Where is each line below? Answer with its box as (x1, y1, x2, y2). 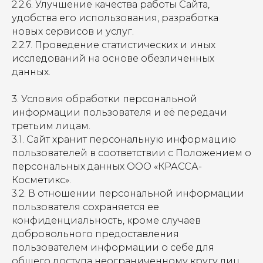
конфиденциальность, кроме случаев (12, 215, 201, 226)
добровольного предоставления (12, 228, 179, 240)
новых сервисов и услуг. (12, 26, 134, 37)
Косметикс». (12, 174, 71, 186)
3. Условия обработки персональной (12, 93, 197, 104)
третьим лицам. (12, 120, 90, 131)
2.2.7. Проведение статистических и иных (12, 39, 215, 50)
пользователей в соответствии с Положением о (12, 147, 251, 159)
